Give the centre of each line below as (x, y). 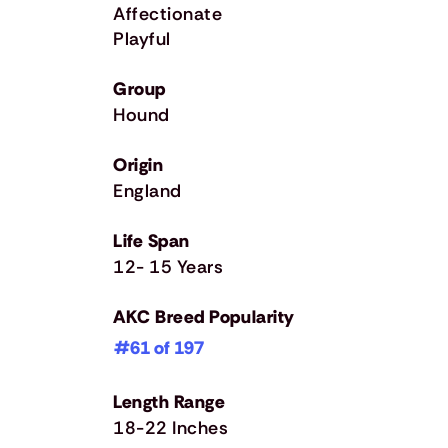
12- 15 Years (168, 266)
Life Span (151, 240)
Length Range (169, 401)
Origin (138, 164)
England (147, 190)
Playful (142, 38)
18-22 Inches (171, 427)
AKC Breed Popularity (204, 316)
